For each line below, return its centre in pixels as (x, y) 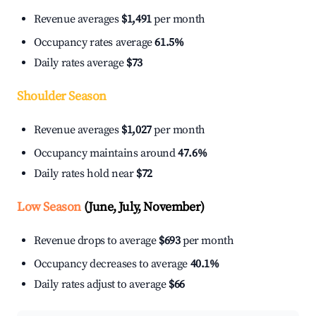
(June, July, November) (143, 207)
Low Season (49, 207)
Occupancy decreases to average (112, 264)
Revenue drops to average (96, 241)
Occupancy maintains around (106, 153)
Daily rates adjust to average (101, 285)
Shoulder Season (62, 97)
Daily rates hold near (85, 174)
